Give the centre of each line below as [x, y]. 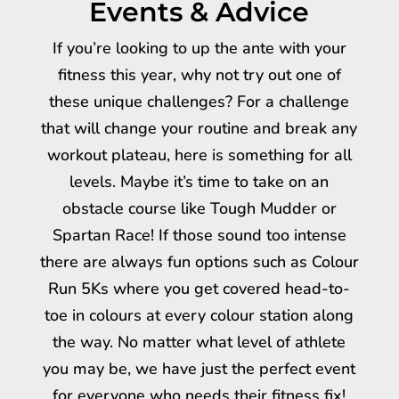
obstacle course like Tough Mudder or [199, 209]
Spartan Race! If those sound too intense [199, 236]
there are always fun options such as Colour [199, 262]
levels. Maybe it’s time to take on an [199, 182]
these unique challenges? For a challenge [199, 102]
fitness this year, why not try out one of [199, 75]
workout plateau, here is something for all [199, 155]
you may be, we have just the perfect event [199, 369]
